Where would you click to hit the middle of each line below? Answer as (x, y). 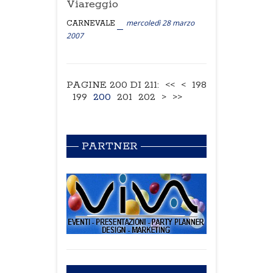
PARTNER (110, 146)
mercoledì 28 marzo (160, 23)
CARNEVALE (91, 23)
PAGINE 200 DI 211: (113, 85)
